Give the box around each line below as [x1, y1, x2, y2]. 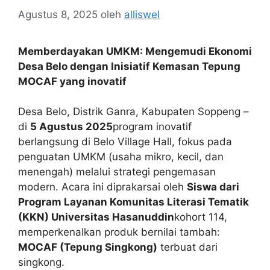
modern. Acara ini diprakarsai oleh [18, 181, 187, 193]
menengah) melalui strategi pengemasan [18, 166, 216, 178]
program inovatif [113, 121, 192, 133]
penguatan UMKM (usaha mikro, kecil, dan [18, 151, 224, 163]
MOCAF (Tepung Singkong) [18, 241, 157, 253]
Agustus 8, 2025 [18, 8, 98, 20]
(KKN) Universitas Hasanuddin [18, 211, 174, 223]
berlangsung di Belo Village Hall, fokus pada [18, 136, 232, 148]
